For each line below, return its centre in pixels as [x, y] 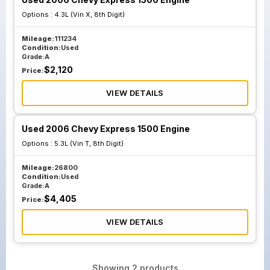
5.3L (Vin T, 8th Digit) [89, 143]
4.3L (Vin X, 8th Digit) [89, 14]
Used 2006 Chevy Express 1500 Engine [106, 129]
